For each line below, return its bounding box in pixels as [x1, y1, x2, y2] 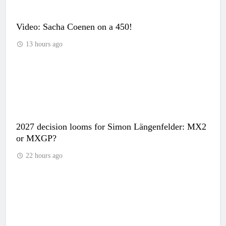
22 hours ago [26, 151, 63, 159]
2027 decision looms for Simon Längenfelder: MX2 [16, 121, 206, 132]
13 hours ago [26, 40, 63, 48]
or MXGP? [16, 133, 56, 143]
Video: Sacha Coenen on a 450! [16, 21, 132, 32]
